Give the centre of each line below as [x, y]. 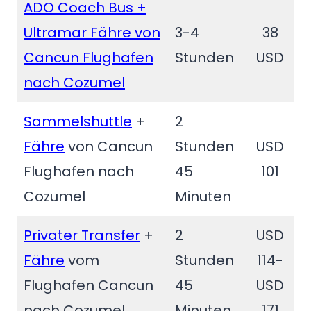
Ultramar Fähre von [92, 33]
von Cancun [109, 146]
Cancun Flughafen [89, 58]
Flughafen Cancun [89, 285]
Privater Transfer [82, 235]
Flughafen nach [79, 171]
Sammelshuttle [78, 121]
